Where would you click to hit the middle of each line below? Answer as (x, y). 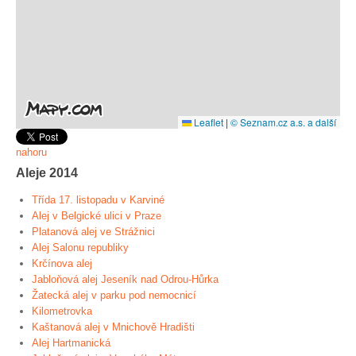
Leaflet (207, 122)
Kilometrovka (62, 311)
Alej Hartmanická (71, 343)
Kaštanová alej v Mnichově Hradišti (113, 327)
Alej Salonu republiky (80, 248)
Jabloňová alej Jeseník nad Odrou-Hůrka (125, 279)
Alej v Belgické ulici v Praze (97, 216)
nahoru (31, 152)
